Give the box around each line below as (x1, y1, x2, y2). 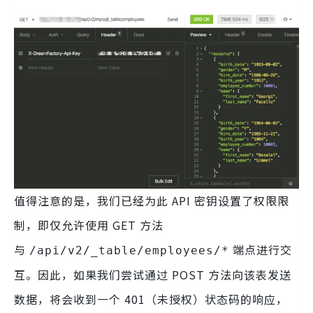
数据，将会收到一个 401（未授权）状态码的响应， (14, 290, 288, 307)
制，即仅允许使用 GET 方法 (14, 216, 163, 233)
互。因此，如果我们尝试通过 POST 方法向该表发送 (14, 265, 291, 283)
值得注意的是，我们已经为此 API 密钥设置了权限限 (14, 191, 289, 209)
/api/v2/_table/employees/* (29, 243, 229, 257)
